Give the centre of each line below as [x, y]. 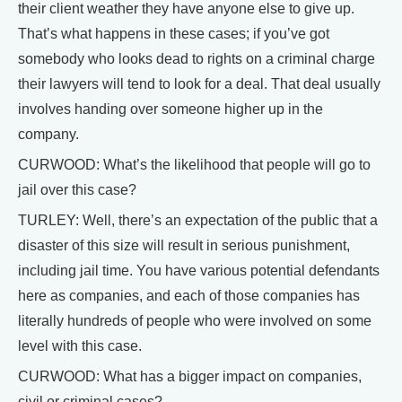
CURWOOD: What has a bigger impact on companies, [190, 376]
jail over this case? [77, 189]
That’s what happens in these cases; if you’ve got [174, 33]
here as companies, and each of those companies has [189, 295]
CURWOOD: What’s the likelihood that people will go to [194, 164]
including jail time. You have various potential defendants [199, 270]
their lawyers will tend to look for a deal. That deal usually [199, 83]
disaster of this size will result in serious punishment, [184, 245]
